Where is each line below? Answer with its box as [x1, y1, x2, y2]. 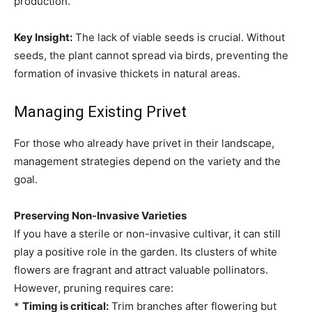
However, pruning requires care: [14, 281, 173, 295]
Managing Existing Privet [14, 102, 187, 120]
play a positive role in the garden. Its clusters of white [14, 244, 277, 258]
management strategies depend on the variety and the [14, 154, 281, 168]
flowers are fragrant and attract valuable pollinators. [14, 263, 268, 276]
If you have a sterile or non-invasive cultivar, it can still [14, 226, 281, 240]
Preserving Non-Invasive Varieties [14, 208, 187, 222]
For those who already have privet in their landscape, [14, 136, 274, 150]
